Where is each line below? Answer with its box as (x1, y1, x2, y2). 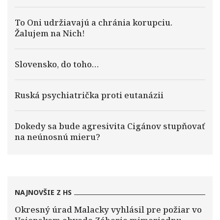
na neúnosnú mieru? (15, 131, 100, 142)
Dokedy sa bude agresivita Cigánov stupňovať (15, 120, 205, 132)
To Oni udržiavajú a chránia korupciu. (15, 17, 172, 28)
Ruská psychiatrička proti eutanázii (15, 89, 164, 101)
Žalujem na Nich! (15, 27, 85, 39)
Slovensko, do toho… (15, 58, 99, 70)
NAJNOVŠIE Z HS (15, 188, 72, 197)
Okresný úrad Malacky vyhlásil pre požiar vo (15, 204, 202, 215)
